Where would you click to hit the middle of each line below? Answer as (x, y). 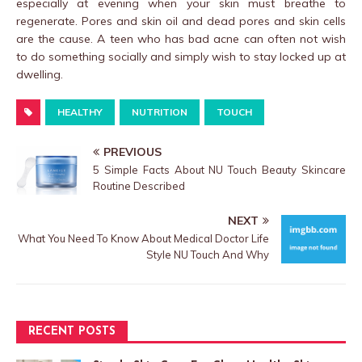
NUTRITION (160, 112)
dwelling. (40, 74)
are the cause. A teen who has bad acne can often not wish (181, 38)
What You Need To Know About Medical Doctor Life (143, 238)
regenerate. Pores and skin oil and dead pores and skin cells (181, 21)
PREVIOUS (133, 152)
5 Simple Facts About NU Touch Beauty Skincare (219, 169)
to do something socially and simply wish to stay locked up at (181, 56)
